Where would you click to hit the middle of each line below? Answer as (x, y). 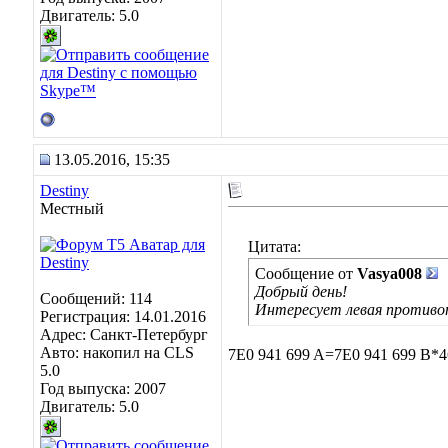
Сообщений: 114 (96, 298)
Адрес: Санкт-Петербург (124, 334)
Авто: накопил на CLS (117, 352)
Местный (72, 208)
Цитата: (274, 246)
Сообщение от (306, 273)
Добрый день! (301, 291)
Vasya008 (389, 273)
